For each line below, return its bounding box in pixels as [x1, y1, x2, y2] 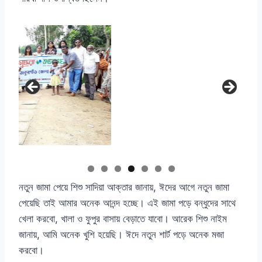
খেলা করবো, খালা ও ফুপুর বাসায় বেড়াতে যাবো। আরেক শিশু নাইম [19, 212, 227, 225]
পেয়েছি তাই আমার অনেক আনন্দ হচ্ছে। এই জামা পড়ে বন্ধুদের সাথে [19, 196, 236, 209]
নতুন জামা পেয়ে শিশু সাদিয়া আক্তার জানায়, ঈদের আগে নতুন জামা [19, 181, 229, 193]
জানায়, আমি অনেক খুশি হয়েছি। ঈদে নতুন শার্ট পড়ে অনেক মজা [19, 228, 224, 240]
